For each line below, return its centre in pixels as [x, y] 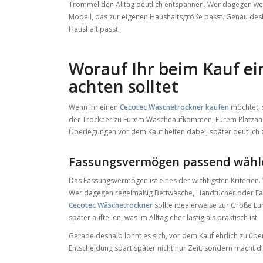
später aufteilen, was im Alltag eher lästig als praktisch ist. [164, 217]
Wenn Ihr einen [95, 107]
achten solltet [124, 86]
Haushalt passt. [95, 29]
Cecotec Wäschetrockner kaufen [175, 107]
